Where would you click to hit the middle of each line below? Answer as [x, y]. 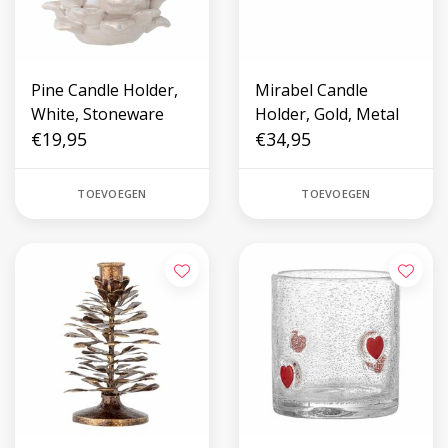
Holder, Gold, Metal [327, 114]
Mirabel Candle [311, 90]
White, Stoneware [97, 114]
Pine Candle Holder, [104, 90]
